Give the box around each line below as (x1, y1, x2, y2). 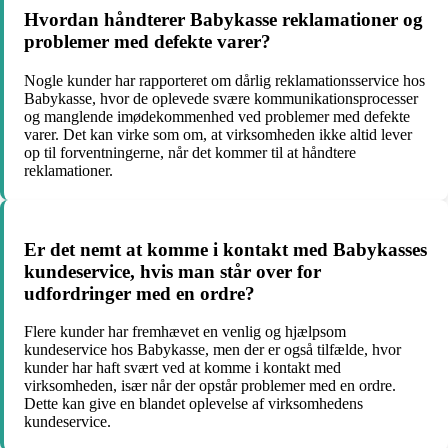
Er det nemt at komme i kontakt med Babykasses (24, 238, 427, 260)
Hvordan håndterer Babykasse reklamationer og (24, 9, 423, 31)
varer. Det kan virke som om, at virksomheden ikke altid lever (24, 125, 412, 143)
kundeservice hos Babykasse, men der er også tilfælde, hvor (24, 341, 401, 359)
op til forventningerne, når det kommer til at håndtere (24, 143, 356, 161)
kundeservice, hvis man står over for (24, 260, 321, 282)
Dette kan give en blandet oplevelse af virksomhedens (24, 395, 363, 413)
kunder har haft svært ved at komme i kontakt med (24, 359, 341, 377)
